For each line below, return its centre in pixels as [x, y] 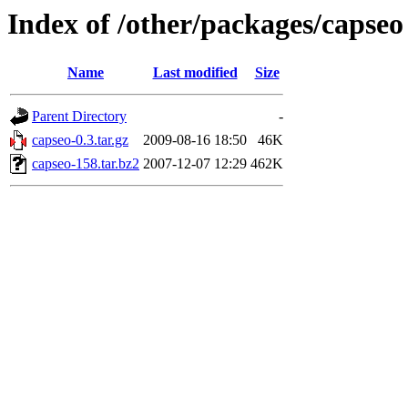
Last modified [195, 73]
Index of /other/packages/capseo [205, 24]
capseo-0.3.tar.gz [80, 140]
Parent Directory [79, 117]
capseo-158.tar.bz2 [86, 164]
